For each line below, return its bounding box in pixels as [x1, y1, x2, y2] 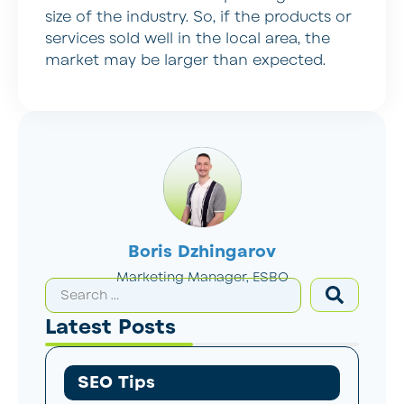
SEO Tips [78, 371, 155, 393]
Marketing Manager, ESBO [115, 268, 289, 286]
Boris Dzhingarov [128, 240, 276, 262]
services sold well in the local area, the [45, 29, 330, 50]
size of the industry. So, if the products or [45, 7, 352, 28]
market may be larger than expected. [45, 50, 326, 71]
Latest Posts [45, 313, 176, 341]
